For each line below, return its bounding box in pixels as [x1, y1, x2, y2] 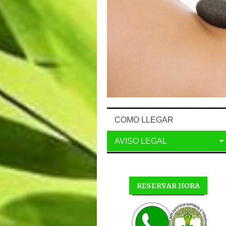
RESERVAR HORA [136, 179, 200, 191]
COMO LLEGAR [115, 116, 174, 124]
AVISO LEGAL [115, 137, 167, 145]
